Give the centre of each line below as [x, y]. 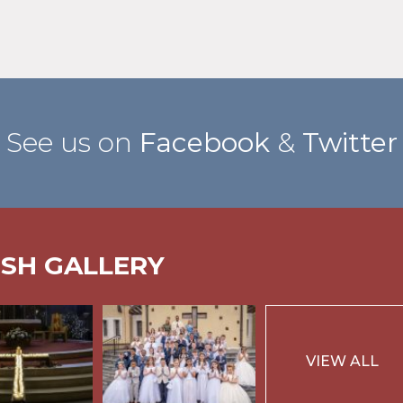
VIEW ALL [343, 362]
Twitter [349, 142]
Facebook [204, 142]
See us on [72, 142]
